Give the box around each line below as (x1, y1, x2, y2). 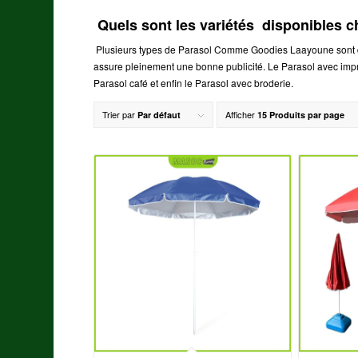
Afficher (225, 108, 258, 121)
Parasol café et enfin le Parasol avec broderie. (93, 75, 294, 89)
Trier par (102, 108, 138, 121)
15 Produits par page (257, 109, 345, 121)
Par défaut (137, 109, 181, 121)
